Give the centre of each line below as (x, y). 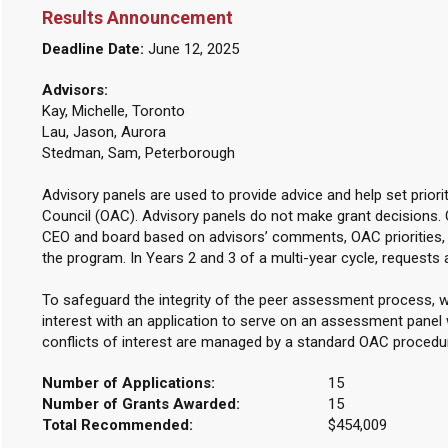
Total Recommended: (117, 425)
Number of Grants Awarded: (140, 404)
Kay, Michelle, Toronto (113, 111)
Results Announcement (137, 17)
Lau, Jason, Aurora (103, 132)
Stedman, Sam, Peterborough (138, 153)
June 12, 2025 (191, 49)
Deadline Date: (92, 49)
